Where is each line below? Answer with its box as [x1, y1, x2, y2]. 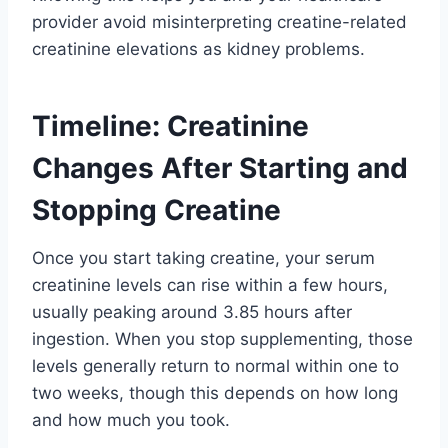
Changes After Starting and [32, 150, 408, 185]
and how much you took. [32, 409, 230, 430]
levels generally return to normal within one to [32, 355, 399, 376]
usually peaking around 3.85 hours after [32, 301, 352, 322]
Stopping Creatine [32, 192, 281, 227]
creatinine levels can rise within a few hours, [32, 274, 388, 295]
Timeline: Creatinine [32, 108, 309, 143]
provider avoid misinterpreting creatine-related [32, 11, 407, 32]
